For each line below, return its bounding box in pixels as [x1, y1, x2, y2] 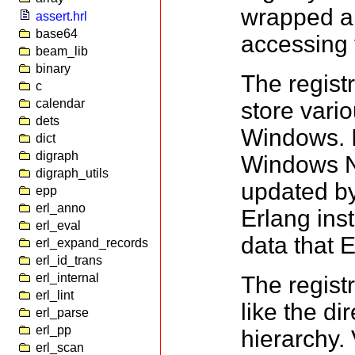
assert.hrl [36, 10, 87, 23]
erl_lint [36, 288, 74, 302]
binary [36, 62, 71, 75]
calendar [36, 97, 85, 110]
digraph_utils [36, 166, 109, 180]
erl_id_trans [36, 254, 102, 267]
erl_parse [36, 306, 89, 319]
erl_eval [36, 219, 81, 232]
